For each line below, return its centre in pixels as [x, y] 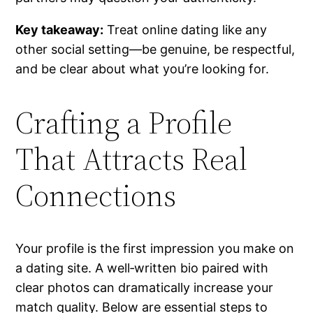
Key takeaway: [60, 30]
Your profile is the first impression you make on [155, 249]
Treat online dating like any [185, 30]
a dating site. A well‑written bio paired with [142, 268]
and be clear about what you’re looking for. [143, 69]
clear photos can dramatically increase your [145, 288]
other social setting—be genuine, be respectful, [155, 50]
